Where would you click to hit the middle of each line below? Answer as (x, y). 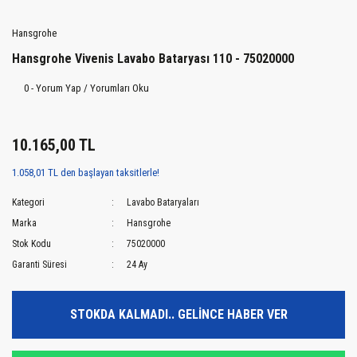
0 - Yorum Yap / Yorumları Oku (86, 88)
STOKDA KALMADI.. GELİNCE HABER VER (178, 315)
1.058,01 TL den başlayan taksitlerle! (86, 173)
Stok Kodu (31, 244)
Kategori (28, 203)
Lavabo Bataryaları (163, 203)
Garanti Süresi (39, 265)
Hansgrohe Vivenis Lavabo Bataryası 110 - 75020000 (153, 59)
